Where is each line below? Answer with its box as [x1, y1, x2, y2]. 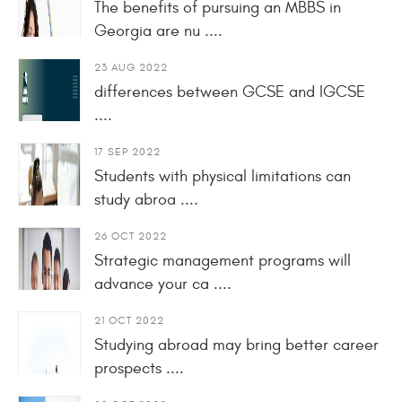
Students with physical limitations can [94, 166, 351, 186]
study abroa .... [94, 189, 198, 209]
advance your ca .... [94, 274, 232, 293]
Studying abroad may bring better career [94, 335, 379, 354]
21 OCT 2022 [94, 313, 164, 327]
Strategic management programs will [94, 250, 351, 270]
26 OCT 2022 [94, 229, 167, 242]
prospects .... [94, 358, 184, 378]
